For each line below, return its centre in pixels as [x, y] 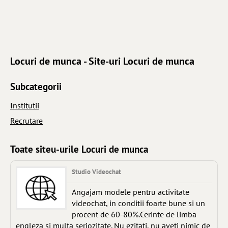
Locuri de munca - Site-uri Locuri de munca [102, 61]
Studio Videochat [96, 172]
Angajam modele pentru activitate [131, 192]
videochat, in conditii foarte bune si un [138, 203]
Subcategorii [36, 86]
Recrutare [26, 120]
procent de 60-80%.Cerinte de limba [134, 215]
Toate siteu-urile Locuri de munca [79, 149]
